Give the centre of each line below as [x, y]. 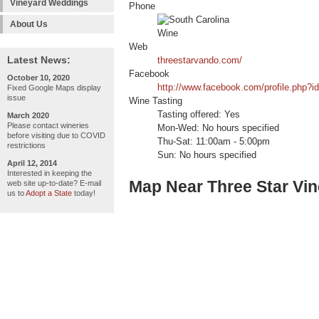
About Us [29, 24]
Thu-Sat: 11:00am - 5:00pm [214, 142]
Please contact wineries [48, 125]
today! [84, 193]
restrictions [26, 145]
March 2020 [28, 115]
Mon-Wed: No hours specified [218, 129]
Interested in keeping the [49, 173]
